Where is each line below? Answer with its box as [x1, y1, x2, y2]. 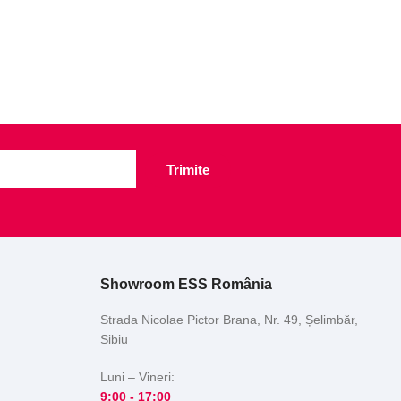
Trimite [166, 162, 209, 178]
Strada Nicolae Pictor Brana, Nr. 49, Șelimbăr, [99, 311, 358, 327]
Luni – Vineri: [99, 369, 175, 384]
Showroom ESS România [99, 276, 272, 292]
